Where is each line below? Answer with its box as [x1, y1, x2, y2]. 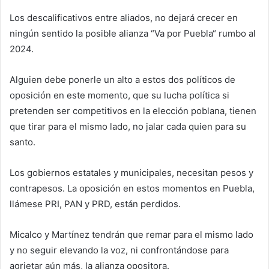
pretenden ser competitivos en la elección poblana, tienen [10, 105, 256, 116]
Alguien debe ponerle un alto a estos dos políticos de [10, 74, 235, 85]
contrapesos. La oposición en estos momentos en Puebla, [10, 183, 255, 194]
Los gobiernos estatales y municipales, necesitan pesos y [10, 167, 253, 178]
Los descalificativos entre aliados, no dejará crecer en [10, 12, 238, 23]
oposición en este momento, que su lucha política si [10, 89, 229, 101]
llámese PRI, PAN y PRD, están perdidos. [10, 198, 181, 210]
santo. [10, 136, 35, 148]
